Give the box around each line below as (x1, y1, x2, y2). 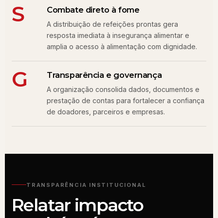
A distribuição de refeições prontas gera (47, 20, 178, 28)
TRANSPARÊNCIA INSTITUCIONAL (26, 181, 146, 188)
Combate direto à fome (47, 5, 140, 15)
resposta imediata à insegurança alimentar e (47, 31, 189, 39)
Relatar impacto (12, 194, 144, 216)
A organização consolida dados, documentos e (47, 85, 200, 93)
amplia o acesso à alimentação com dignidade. (47, 42, 197, 51)
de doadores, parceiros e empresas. (47, 108, 165, 116)
